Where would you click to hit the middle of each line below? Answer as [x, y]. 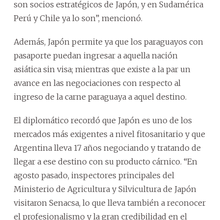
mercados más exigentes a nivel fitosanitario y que [110, 134]
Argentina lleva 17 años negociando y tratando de [107, 148]
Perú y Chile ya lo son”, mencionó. [78, 18]
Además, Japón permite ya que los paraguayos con [109, 41]
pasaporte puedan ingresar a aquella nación [96, 55]
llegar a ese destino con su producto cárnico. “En [106, 161]
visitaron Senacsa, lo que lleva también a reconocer [110, 203]
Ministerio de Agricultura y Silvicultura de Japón [105, 189]
